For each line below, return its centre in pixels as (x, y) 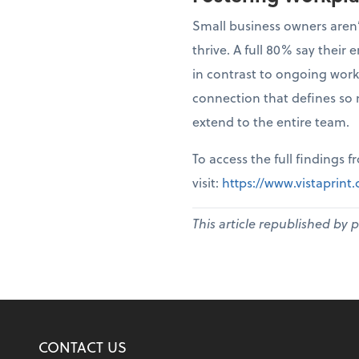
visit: (207, 182)
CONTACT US (83, 347)
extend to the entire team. (271, 121)
